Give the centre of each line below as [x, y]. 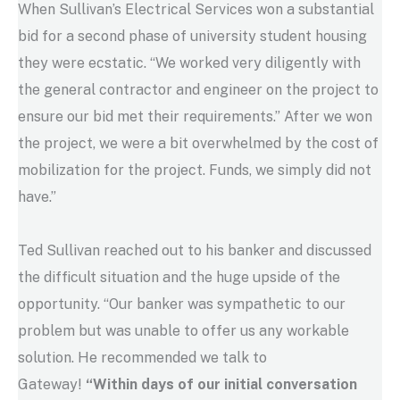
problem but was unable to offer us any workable [183, 330]
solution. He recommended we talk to [142, 357]
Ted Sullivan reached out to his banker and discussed [195, 250]
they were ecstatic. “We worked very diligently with [189, 62]
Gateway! [52, 384]
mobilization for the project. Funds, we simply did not [195, 170]
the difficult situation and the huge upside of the [179, 277]
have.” [37, 196]
